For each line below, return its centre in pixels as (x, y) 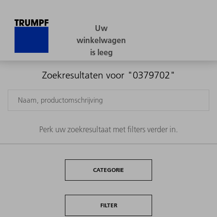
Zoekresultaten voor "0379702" (108, 75)
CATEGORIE (108, 170)
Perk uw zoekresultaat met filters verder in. (108, 129)
